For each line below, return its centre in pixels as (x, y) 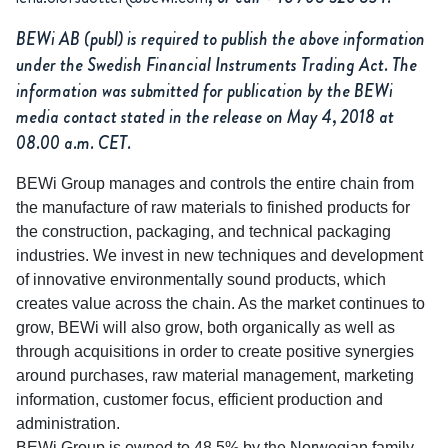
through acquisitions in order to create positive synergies (215, 352)
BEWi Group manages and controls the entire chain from (215, 184)
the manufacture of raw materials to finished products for (213, 208)
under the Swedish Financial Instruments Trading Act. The (216, 65)
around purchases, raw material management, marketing (215, 376)
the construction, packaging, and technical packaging (203, 232)
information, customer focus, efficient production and (199, 400)
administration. (68, 424)
